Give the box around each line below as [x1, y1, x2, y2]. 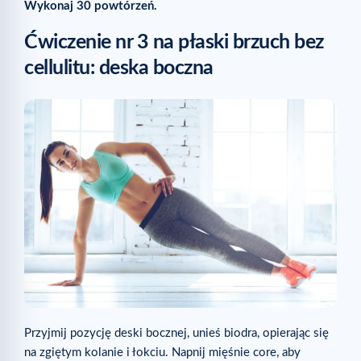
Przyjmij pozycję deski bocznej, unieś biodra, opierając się [24, 326, 329, 339]
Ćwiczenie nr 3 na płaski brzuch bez [24, 32, 324, 53]
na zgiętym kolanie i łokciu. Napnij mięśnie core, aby [24, 346, 301, 359]
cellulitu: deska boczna [24, 58, 214, 79]
